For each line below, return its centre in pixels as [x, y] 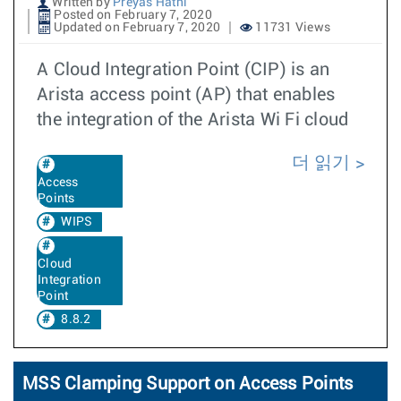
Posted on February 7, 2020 [132, 15]
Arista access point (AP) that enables [186, 94]
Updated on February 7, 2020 [136, 27]
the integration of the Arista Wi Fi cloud [193, 119]
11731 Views [291, 27]
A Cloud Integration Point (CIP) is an [183, 69]
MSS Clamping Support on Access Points [188, 384]
